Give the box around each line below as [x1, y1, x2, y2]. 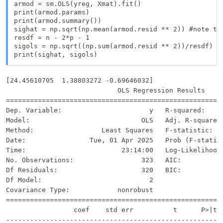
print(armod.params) [14, 8, 90, 16]
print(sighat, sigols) [14, 51, 98, 59]
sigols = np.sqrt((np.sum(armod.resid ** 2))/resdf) [14, 42, 213, 50]
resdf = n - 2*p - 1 [14, 34, 90, 42]
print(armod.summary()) [14, 17, 102, 25]
